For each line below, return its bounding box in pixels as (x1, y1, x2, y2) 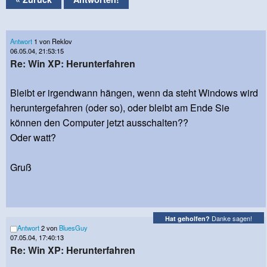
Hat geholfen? (165, 213, 210, 223)
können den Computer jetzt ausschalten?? (10, 116, 188, 130)
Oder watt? (10, 131, 56, 145)
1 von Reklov (32, 36, 72, 46)
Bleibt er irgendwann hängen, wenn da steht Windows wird (10, 86, 258, 100)
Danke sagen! (210, 213, 252, 223)
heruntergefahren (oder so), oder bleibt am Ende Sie (10, 101, 229, 115)
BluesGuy (59, 223, 88, 233)
